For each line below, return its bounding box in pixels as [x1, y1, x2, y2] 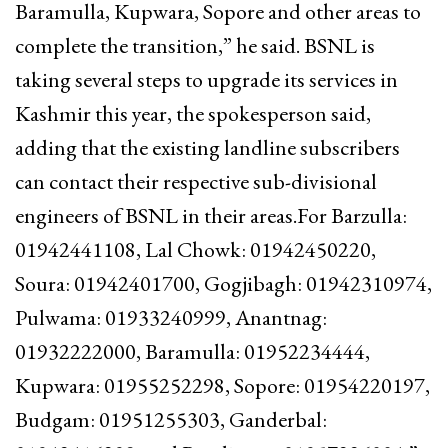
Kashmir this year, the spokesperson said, [15, 98, 371, 128]
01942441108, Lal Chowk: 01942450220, [15, 234, 376, 264]
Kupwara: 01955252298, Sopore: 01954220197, [15, 370, 430, 400]
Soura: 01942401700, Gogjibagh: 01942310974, [15, 268, 432, 298]
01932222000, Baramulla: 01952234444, [15, 336, 370, 366]
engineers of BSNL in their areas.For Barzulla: [15, 200, 407, 230]
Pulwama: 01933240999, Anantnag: [15, 302, 327, 332]
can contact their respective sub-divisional [15, 166, 377, 196]
